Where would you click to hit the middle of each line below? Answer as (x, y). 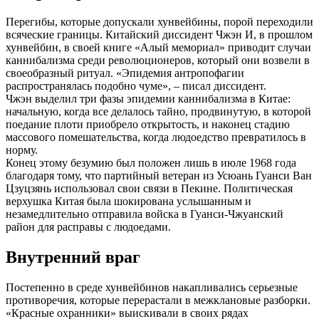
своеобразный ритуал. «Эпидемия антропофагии (125, 73)
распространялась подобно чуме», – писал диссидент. (136, 85)
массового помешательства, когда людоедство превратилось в (156, 137)
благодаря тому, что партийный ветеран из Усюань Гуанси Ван (159, 175)
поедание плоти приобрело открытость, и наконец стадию (148, 124)
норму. (22, 150)
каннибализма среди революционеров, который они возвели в (158, 60)
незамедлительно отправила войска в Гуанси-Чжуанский (145, 214)
